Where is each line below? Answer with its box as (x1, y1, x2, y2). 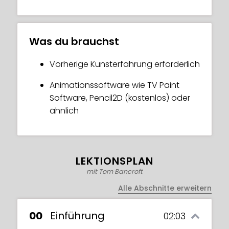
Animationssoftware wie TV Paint (50, 79, 179, 91)
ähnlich (50, 105, 79, 117)
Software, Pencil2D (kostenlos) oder (50, 92, 190, 104)
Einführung (50, 209, 105, 223)
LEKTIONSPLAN (76, 154, 153, 168)
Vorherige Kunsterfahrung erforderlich (50, 58, 200, 70)
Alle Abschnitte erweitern (118, 183, 212, 193)
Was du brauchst (29, 34, 119, 49)
